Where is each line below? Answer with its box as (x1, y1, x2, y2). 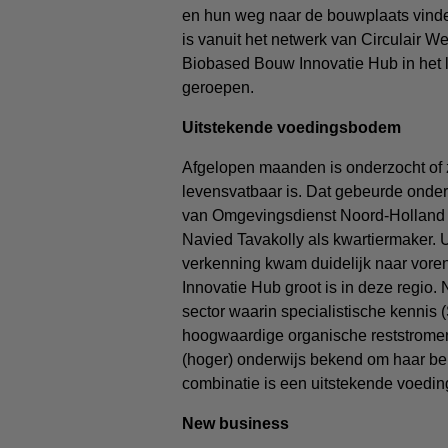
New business (182, 415, 293, 432)
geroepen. (182, 79, 258, 96)
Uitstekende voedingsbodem (182, 119, 405, 136)
